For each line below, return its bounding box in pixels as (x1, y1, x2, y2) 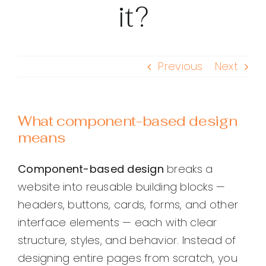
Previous (158, 59, 203, 74)
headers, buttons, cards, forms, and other (18, 197, 239, 213)
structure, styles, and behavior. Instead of (18, 233, 236, 248)
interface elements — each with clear (18, 215, 217, 230)
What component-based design (18, 112, 237, 131)
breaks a (163, 161, 213, 177)
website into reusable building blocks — (18, 179, 226, 195)
